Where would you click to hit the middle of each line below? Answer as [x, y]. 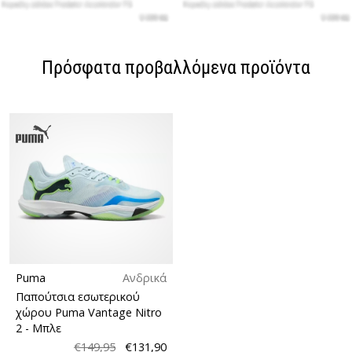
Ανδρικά [145, 277]
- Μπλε [43, 328]
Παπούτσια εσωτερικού [78, 296]
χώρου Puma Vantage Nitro [89, 312]
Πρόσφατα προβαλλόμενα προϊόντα [176, 67]
